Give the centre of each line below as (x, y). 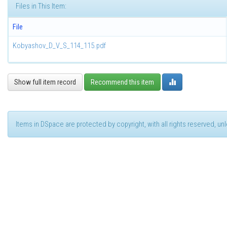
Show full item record (45, 82)
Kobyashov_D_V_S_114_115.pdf (59, 46)
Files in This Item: (41, 6)
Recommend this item (122, 82)
